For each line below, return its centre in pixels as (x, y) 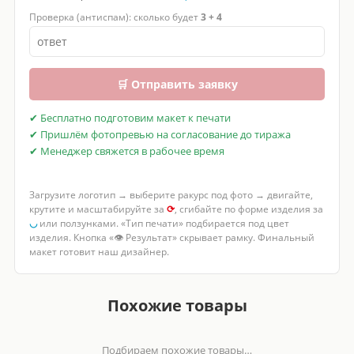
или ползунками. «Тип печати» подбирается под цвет (163, 223)
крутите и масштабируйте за (98, 209)
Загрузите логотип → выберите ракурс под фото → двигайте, (171, 194)
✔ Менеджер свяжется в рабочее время (126, 151)
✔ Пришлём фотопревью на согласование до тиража (160, 134)
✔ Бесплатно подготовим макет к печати (130, 118)
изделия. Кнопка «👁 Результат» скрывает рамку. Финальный (171, 237)
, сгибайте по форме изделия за (249, 209)
